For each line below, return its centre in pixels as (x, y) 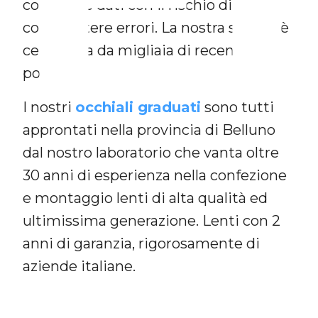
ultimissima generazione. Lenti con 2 (152, 220)
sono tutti (237, 107)
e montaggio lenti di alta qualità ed (145, 198)
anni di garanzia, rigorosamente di (141, 243)
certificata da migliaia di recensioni (145, 50)
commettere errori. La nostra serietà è (156, 27)
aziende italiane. (79, 266)
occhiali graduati (138, 107)
